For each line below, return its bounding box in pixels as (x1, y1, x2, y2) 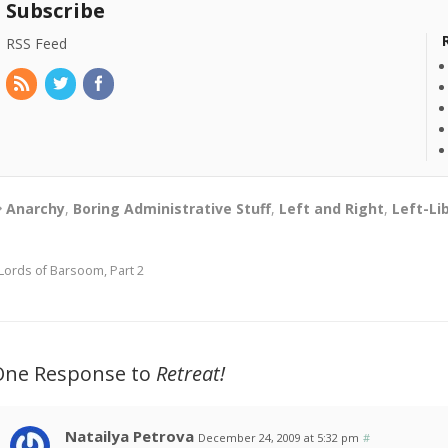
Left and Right (279, 199, 385, 219)
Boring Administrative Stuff (73, 199, 272, 219)
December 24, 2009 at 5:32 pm (198, 430, 360, 446)
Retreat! (156, 360, 226, 388)
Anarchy (6, 199, 66, 219)
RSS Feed (6, 34, 68, 54)
